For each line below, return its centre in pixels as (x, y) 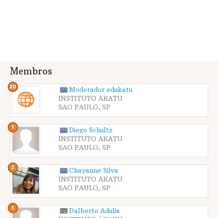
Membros (31, 72)
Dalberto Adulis (94, 211)
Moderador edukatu (101, 90)
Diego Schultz (91, 130)
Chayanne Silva (94, 171)
